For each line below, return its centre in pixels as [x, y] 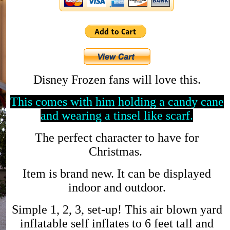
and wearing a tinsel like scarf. [117, 115]
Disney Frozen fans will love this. [117, 79]
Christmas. [117, 151]
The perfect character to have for [117, 137]
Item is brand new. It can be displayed [117, 173]
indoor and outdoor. [117, 187]
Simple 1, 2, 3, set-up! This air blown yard [117, 209]
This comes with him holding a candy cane [117, 101]
